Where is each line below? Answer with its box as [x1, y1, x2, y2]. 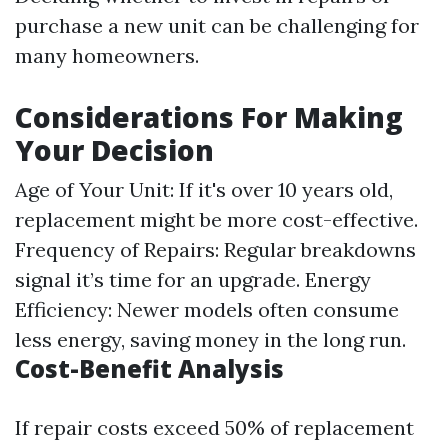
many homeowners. [15, 43, 199, 69]
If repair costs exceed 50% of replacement [15, 415, 414, 441]
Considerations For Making [15, 98, 403, 137]
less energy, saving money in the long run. [15, 327, 406, 353]
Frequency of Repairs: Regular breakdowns [15, 237, 416, 263]
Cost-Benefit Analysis [15, 352, 284, 386]
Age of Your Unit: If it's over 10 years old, [15, 177, 393, 203]
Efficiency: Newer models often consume [15, 297, 399, 323]
